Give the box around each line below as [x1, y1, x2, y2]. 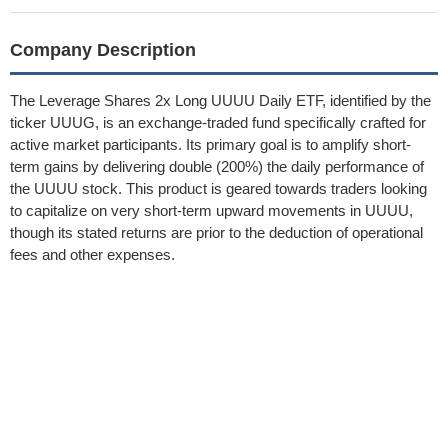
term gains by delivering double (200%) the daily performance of [10, 158, 424, 175]
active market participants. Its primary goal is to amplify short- [10, 136, 411, 153]
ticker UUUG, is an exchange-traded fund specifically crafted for [10, 114, 426, 131]
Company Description [10, 40, 196, 60]
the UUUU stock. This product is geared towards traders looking [10, 180, 427, 197]
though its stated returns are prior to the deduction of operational [10, 224, 423, 241]
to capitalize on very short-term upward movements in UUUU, [10, 202, 413, 219]
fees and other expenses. [10, 246, 175, 263]
